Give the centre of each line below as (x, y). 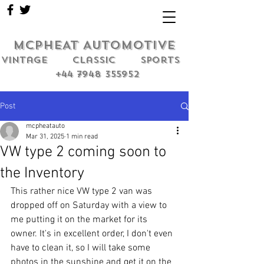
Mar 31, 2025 (45, 137)
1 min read (82, 137)
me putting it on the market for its (80, 220)
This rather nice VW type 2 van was (82, 192)
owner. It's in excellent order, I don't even (93, 234)
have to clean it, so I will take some (82, 248)
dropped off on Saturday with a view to (90, 206)
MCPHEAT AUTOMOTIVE (94, 45)
